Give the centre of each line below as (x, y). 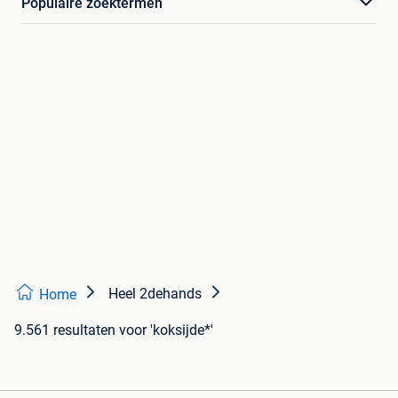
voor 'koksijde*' (166, 330)
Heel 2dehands (155, 293)
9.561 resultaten (65, 330)
